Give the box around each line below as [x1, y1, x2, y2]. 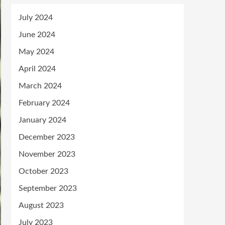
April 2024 [19, 65, 56, 73]
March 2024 [19, 82, 62, 90]
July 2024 [19, 14, 53, 22]
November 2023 [19, 150, 75, 158]
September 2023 [19, 184, 77, 192]
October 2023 [19, 167, 68, 175]
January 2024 [19, 116, 66, 124]
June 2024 [19, 31, 55, 39]
